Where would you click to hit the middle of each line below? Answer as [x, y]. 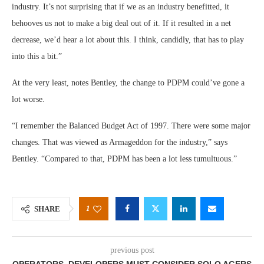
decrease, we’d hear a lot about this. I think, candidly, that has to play [128, 40]
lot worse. [28, 100]
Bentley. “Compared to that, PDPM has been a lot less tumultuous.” [124, 159]
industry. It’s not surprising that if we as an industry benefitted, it [121, 7]
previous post [132, 250]
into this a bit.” [37, 57]
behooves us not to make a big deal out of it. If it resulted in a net [121, 24]
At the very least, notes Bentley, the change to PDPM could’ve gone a [128, 83]
